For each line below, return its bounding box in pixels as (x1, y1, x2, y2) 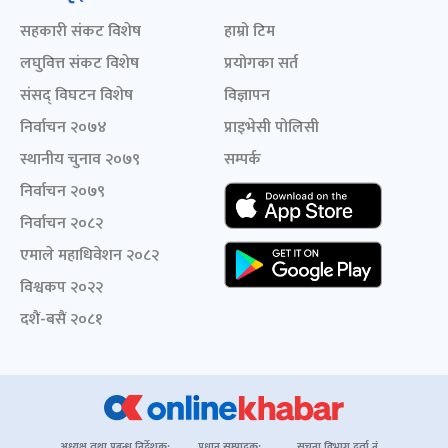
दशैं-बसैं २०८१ (20, 306, 103, 333)
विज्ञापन (224, 82, 270, 109)
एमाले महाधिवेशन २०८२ (20, 242, 159, 269)
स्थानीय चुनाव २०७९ (20, 146, 140, 173)
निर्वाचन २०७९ (20, 178, 105, 205)
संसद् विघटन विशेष (20, 82, 133, 109)
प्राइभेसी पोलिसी (224, 114, 319, 141)
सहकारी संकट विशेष (20, 18, 141, 45)
